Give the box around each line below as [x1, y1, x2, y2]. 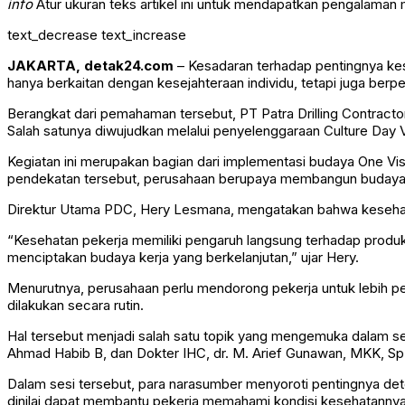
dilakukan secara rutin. [7, 297, 144, 315]
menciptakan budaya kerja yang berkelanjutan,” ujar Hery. [7, 249, 359, 267]
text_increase [101, 26, 186, 44]
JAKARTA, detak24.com [7, 57, 174, 75]
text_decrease [7, 26, 98, 44]
